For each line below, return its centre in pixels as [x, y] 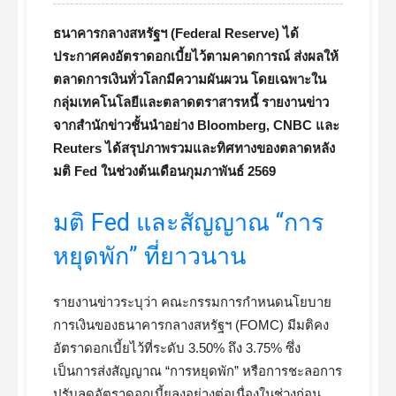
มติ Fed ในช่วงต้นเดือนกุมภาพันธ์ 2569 [164, 171]
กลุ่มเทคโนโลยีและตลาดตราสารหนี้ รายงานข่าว [191, 102]
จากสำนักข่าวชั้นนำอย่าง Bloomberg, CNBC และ [196, 125]
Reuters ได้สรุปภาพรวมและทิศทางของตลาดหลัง [194, 148]
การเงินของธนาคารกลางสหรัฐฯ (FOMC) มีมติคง [191, 325]
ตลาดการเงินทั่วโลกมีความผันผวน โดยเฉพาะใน [190, 79]
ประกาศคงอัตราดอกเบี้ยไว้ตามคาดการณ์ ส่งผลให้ [196, 56]
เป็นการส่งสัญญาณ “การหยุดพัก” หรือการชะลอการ [198, 371]
